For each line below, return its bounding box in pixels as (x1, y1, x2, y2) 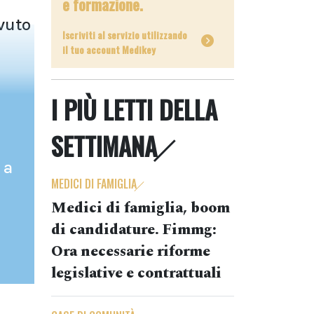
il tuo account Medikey (62, 42, 156, 57)
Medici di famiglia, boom (51, 197, 230, 219)
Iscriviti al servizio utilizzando (62, 27, 187, 42)
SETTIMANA (51, 128, 157, 164)
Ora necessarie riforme (51, 240, 210, 263)
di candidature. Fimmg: (51, 219, 217, 241)
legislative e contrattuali (51, 262, 221, 285)
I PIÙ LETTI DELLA (51, 91, 217, 128)
